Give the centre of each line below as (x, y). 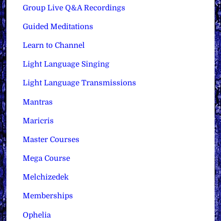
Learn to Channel (54, 46)
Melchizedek (46, 177)
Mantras (38, 102)
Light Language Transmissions (80, 83)
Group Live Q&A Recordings (74, 8)
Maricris (38, 121)
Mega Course (47, 159)
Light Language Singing (66, 64)
